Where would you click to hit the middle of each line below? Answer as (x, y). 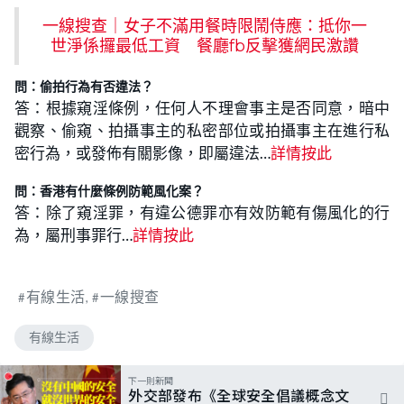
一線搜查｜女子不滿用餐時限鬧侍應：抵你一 (204, 27)
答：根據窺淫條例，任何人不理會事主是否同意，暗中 (202, 108)
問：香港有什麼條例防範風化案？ (109, 192)
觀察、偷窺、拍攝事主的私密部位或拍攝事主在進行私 (202, 131)
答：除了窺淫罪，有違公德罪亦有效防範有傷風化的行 (202, 213)
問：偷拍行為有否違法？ (84, 87)
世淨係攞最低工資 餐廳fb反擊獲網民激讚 (204, 46)
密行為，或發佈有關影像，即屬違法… (142, 153)
